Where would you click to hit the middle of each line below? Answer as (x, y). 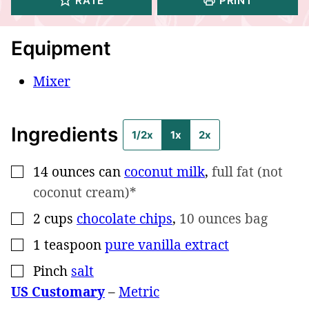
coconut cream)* (85, 192)
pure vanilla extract (167, 245)
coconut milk (165, 171)
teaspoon (73, 245)
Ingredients (67, 134)
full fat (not (247, 171)
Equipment (61, 48)
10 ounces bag (223, 218)
